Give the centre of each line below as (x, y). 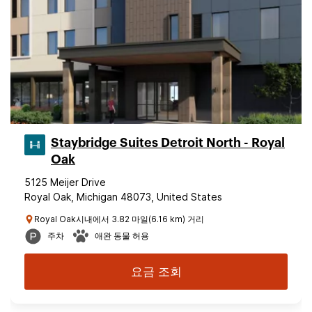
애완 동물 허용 (122, 236)
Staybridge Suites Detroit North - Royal (168, 143)
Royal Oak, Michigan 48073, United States (123, 197)
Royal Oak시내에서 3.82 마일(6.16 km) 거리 (119, 219)
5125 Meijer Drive (65, 182)
